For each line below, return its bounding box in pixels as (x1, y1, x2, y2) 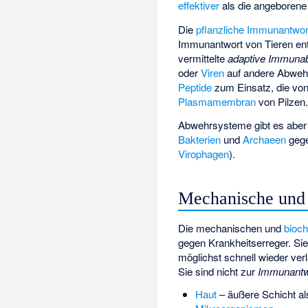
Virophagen (178, 146, 230, 162)
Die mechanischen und (178, 220, 285, 235)
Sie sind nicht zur (178, 263, 258, 278)
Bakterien (178, 132, 221, 147)
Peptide (178, 79, 212, 94)
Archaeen (243, 132, 287, 147)
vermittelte (178, 50, 228, 65)
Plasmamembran (178, 93, 256, 109)
